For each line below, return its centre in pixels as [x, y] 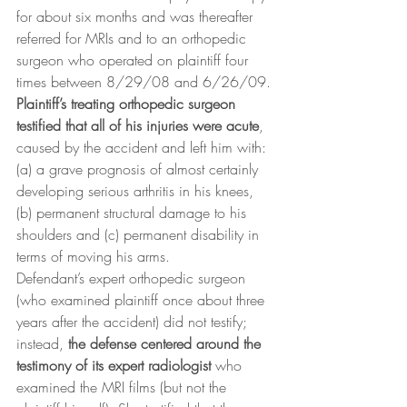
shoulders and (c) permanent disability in [140, 235]
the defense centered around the [167, 344]
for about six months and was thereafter [137, 17]
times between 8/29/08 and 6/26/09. [144, 82]
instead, [42, 344]
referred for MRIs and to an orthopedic [134, 39]
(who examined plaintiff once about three [143, 300]
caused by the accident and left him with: [144, 148]
